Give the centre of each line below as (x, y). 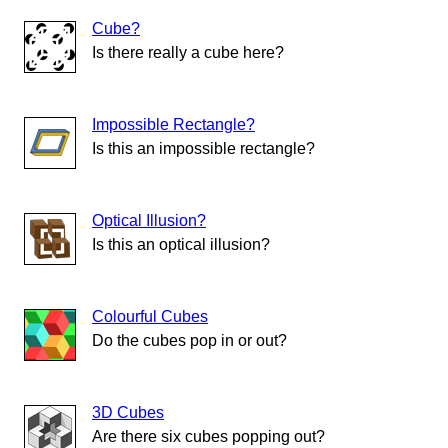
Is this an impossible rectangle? (203, 149)
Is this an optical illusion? (181, 245)
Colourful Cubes (150, 317)
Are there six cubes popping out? (208, 437)
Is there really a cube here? (188, 53)
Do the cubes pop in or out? (189, 341)
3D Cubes (128, 413)
